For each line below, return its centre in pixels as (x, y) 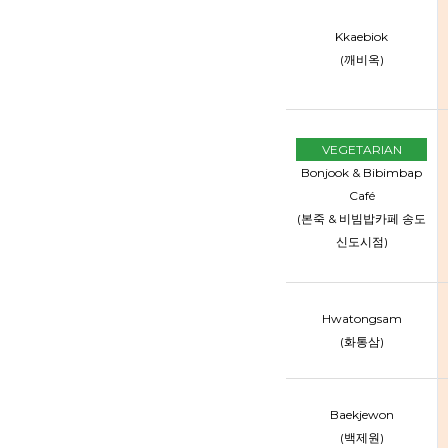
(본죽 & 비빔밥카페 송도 (361, 218)
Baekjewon (361, 414)
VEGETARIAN (361, 149)
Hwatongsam (361, 318)
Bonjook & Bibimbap (361, 172)
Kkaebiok (361, 36)
